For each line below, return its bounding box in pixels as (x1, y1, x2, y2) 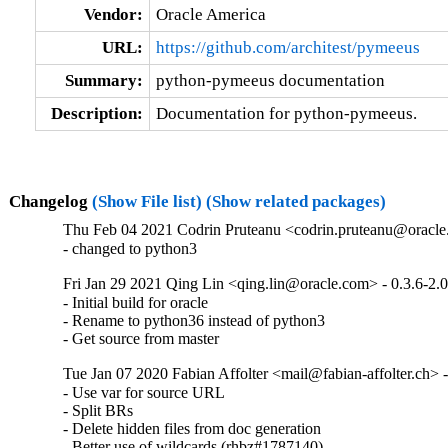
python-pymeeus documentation (155, 70, 385, 90)
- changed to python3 (63, 240, 198, 258)
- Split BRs (63, 402, 134, 420)
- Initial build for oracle (63, 294, 209, 312)
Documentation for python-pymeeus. (155, 103, 417, 123)
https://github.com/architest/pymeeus (155, 37, 420, 57)
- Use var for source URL (63, 384, 226, 402)
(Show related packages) (205, 191, 386, 211)
